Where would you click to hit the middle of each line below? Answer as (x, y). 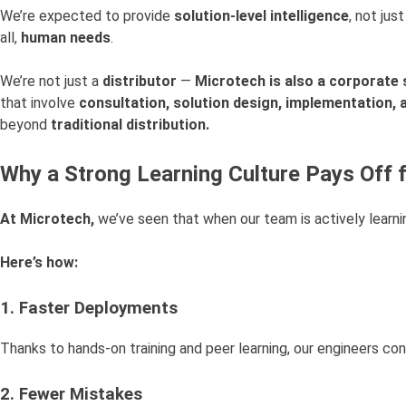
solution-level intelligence (261, 16)
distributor (140, 82)
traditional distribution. (130, 125)
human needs (66, 38)
